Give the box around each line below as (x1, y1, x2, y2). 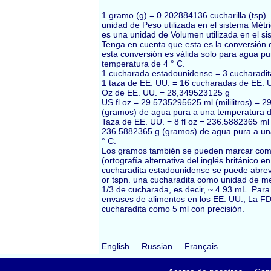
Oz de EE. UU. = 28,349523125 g (102, 87, 230, 97)
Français (184, 241, 218, 251)
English (102, 241, 129, 251)
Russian (142, 241, 172, 251)
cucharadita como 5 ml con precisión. (102, 203, 244, 214)
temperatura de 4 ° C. (102, 58, 185, 68)
